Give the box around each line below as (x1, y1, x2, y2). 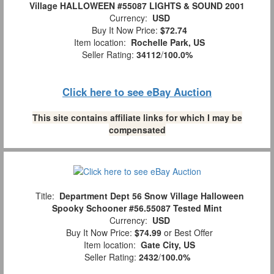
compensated (108, 124, 166, 136)
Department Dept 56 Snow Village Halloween (59, 190, 244, 202)
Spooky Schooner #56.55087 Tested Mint (52, 202, 222, 215)
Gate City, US (141, 239, 195, 251)
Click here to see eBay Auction (62, 84, 212, 99)
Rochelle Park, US (131, 36, 205, 48)
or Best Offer (161, 226, 213, 239)
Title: (30, 190, 59, 202)
